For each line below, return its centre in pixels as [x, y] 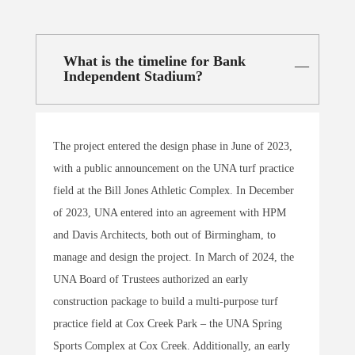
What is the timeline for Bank [154, 61]
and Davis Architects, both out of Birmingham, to [164, 235]
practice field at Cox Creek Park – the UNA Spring [168, 323]
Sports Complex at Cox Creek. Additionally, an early [172, 345]
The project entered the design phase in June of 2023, [173, 146]
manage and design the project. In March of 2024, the [174, 257]
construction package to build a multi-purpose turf [166, 301]
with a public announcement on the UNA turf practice [174, 168]
